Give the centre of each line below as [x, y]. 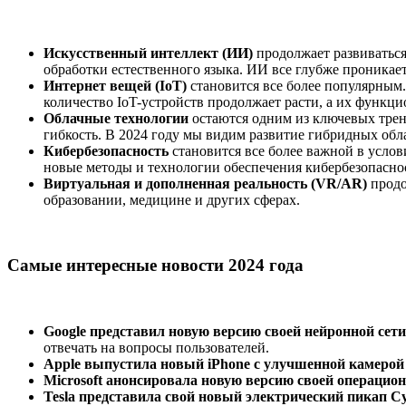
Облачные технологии [116, 118]
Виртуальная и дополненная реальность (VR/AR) [205, 183]
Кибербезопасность [106, 150]
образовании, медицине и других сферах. [172, 199]
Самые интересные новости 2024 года [155, 266]
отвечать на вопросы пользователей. [156, 348]
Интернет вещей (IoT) [115, 85]
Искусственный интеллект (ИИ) [148, 53]
